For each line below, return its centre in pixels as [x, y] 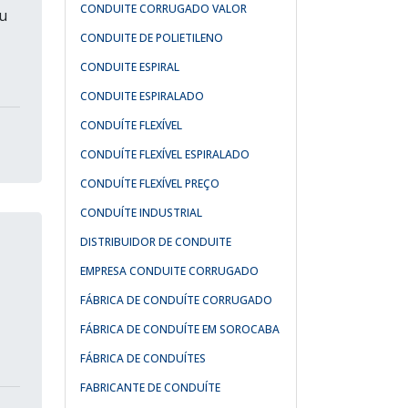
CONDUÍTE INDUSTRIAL [141, 213]
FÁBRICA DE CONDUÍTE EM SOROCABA [180, 329]
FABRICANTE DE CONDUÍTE [150, 388]
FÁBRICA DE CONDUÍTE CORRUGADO [176, 300]
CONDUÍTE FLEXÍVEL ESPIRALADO [165, 154]
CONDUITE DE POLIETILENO [152, 38]
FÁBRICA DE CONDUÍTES [143, 358]
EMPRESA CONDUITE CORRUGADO [169, 271]
